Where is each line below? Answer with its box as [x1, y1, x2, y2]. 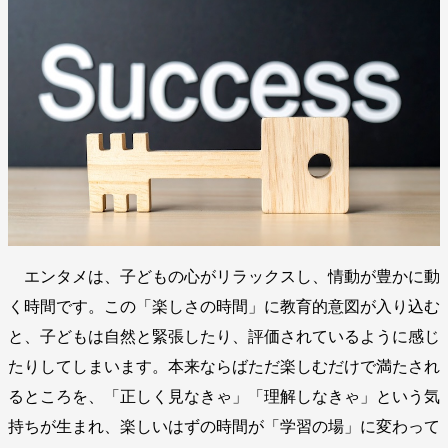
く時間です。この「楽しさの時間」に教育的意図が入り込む [8, 297, 440, 315]
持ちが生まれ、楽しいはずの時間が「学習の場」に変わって [8, 417, 440, 435]
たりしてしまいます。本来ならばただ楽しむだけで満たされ [8, 357, 440, 375]
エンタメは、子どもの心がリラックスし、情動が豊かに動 [8, 267, 440, 285]
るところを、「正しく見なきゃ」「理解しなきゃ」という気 [8, 387, 440, 405]
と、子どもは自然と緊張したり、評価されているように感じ [8, 327, 440, 345]
